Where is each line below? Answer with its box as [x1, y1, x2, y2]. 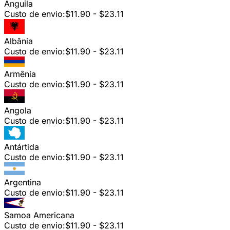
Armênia [4, 68, 36, 79]
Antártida [4, 141, 39, 152]
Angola [4, 105, 31, 116]
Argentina [4, 177, 41, 187]
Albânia [4, 35, 33, 46]
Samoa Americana [4, 209, 74, 220]
